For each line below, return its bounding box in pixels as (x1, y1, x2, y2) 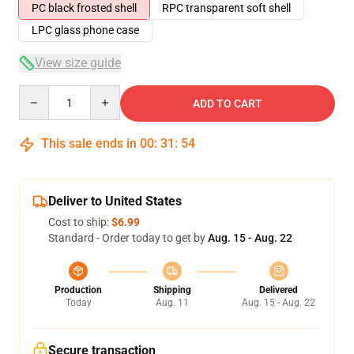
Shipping (153, 284, 191, 296)
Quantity (18, 86, 62, 99)
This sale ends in (38, 136, 140, 151)
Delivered (259, 284, 298, 296)
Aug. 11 (155, 297, 189, 308)
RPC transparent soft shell (162, 2, 291, 14)
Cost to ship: (48, 216, 111, 228)
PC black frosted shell (32, 2, 137, 14)
